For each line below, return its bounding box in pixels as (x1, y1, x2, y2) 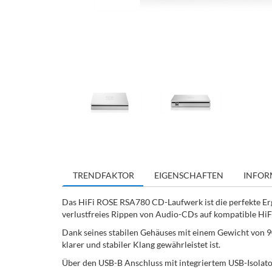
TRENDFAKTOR (73, 170, 134, 180)
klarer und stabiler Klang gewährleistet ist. (62, 239, 220, 250)
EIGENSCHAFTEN (154, 170, 223, 180)
